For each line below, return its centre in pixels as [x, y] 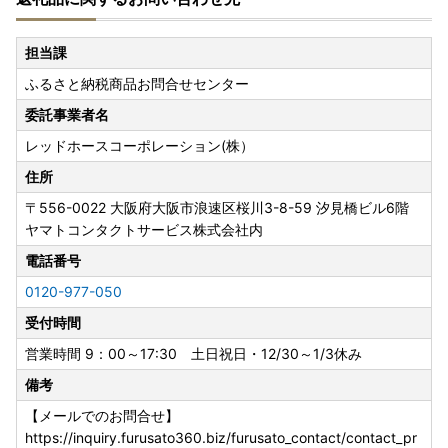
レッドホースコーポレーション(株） [139, 146]
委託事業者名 [67, 115]
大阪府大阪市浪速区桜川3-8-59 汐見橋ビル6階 [259, 208]
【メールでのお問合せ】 [102, 416]
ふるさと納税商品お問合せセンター [137, 84]
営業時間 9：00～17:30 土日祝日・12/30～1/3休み [193, 354]
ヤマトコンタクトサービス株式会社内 [144, 230]
